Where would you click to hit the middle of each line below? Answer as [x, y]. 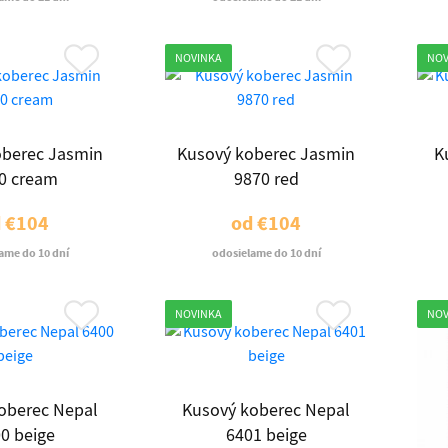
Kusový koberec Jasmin [266, 154]
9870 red [266, 179]
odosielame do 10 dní [266, 253]
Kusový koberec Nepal [266, 410]
